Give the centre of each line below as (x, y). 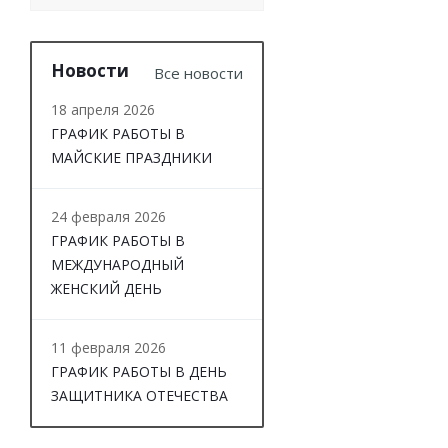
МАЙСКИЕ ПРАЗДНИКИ (131, 158)
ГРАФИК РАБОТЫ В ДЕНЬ (139, 372)
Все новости (198, 73)
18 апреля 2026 (103, 110)
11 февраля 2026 (108, 348)
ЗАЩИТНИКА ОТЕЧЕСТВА (139, 396)
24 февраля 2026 (108, 217)
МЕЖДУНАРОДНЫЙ (117, 265)
